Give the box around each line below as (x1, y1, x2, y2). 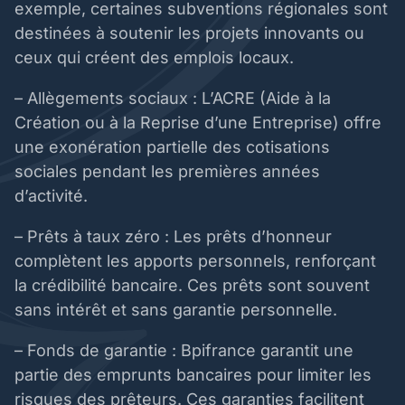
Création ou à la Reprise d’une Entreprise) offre (14, 113, 381, 133)
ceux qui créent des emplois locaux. (14, 48, 298, 68)
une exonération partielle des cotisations (14, 137, 330, 157)
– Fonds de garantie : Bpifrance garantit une (14, 341, 353, 361)
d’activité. (14, 186, 92, 206)
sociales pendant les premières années (14, 162, 320, 182)
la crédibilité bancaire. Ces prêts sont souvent (14, 276, 370, 296)
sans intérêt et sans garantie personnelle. (14, 300, 342, 320)
